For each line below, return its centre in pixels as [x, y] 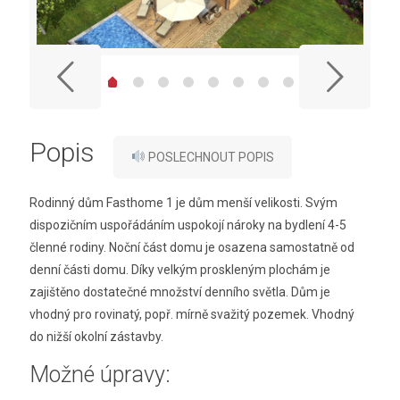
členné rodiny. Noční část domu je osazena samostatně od [192, 247]
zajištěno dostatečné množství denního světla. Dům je [180, 292]
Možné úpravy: [100, 374]
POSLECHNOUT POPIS [209, 157]
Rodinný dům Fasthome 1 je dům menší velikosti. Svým [183, 202]
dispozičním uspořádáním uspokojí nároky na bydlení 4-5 [188, 225]
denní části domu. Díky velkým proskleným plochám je [180, 269]
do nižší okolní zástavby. [96, 336]
